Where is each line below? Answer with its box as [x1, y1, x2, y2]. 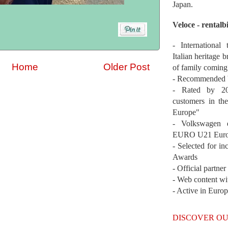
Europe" [173, 107, 199, 117]
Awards [173, 152, 197, 161]
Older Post [103, 62, 150, 73]
